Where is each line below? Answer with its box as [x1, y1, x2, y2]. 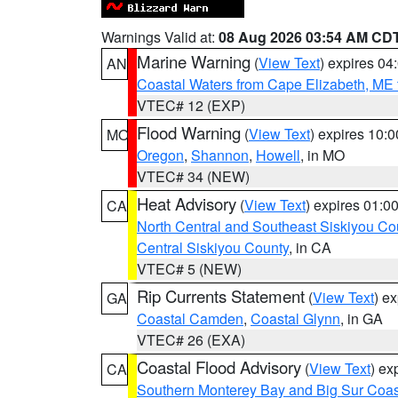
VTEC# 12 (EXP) [137, 95, 245, 115]
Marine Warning [137, 50, 251, 73]
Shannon [191, 145, 249, 165]
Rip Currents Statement [137, 284, 305, 307]
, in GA [340, 308, 383, 329]
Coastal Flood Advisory [137, 355, 301, 378]
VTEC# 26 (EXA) [137, 330, 245, 350]
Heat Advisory [137, 192, 236, 215]
